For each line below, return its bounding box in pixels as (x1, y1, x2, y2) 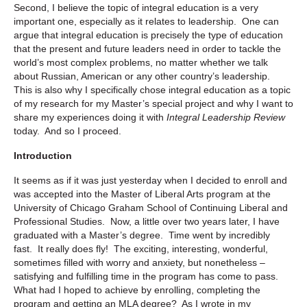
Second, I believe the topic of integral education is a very (14, 1, 258, 13)
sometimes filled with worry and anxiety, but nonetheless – (14, 256, 265, 268)
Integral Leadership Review (167, 111, 285, 123)
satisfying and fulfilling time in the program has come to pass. (14, 270, 281, 282)
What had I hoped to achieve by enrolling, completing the (14, 284, 260, 295)
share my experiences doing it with (14, 111, 167, 123)
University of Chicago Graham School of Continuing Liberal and (14, 201, 288, 213)
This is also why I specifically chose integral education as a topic (14, 84, 291, 95)
